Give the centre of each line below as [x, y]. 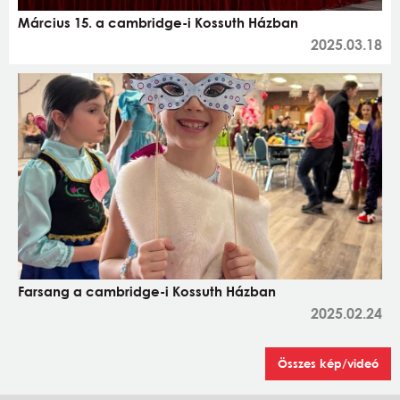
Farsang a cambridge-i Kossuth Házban [147, 291]
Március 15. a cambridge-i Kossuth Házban [158, 23]
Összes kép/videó [328, 363]
